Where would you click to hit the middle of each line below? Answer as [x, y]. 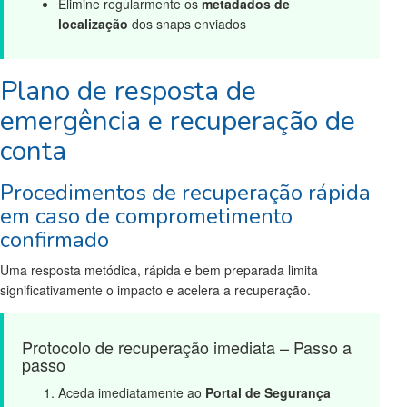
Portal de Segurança [268, 393]
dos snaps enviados [187, 23]
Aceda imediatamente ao [132, 393]
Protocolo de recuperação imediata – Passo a [187, 347]
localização [93, 23]
